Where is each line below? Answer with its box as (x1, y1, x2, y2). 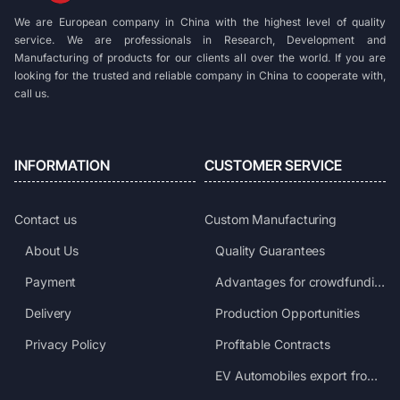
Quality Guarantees (215, 243, 326, 258)
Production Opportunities (215, 305, 360, 321)
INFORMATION (14, 156, 110, 174)
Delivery (25, 305, 72, 321)
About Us (25, 243, 79, 258)
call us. (14, 87, 49, 100)
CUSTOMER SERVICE (204, 156, 342, 174)
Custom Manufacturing (204, 212, 337, 227)
